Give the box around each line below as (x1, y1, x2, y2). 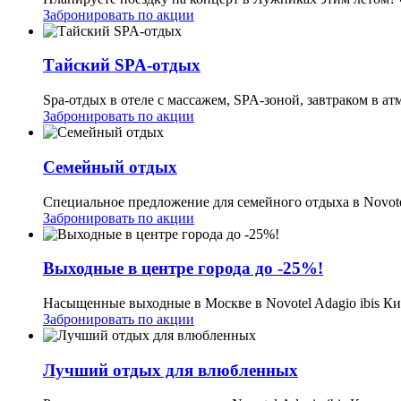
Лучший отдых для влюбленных (43, 360, 298, 380)
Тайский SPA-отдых (43, 55, 200, 75)
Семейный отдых (43, 157, 177, 176)
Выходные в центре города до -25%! (43, 259, 323, 278)
